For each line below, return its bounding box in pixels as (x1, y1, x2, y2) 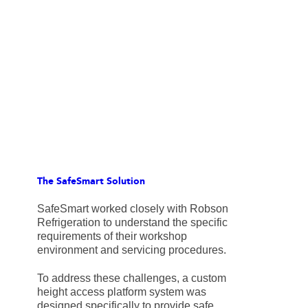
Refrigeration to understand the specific (36, 216, 228, 228)
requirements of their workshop (36, 230, 187, 242)
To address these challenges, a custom (36, 272, 226, 284)
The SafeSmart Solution (36, 174, 145, 190)
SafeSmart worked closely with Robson (36, 202, 228, 214)
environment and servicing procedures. (36, 243, 226, 256)
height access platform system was (36, 285, 206, 298)
